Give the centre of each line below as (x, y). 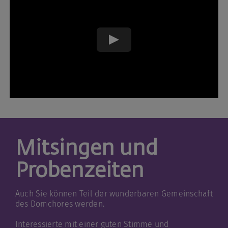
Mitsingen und (86, 149)
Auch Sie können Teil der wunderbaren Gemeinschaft (114, 194)
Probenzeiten (79, 172)
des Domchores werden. (60, 204)
